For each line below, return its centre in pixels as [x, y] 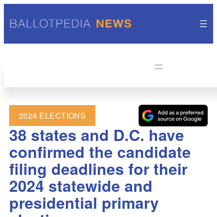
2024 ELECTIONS [52, 116]
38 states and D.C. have [96, 135]
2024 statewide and [81, 186]
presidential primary [84, 203]
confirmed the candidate [100, 152]
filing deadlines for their [98, 169]
